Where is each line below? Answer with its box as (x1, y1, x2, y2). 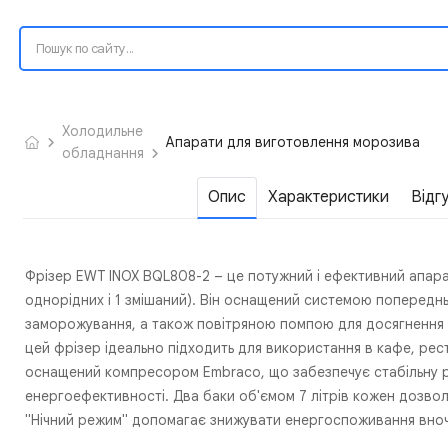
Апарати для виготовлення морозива (166, 132, 421, 151)
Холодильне (61, 121, 143, 140)
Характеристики (268, 186, 390, 207)
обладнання (61, 143, 144, 162)
